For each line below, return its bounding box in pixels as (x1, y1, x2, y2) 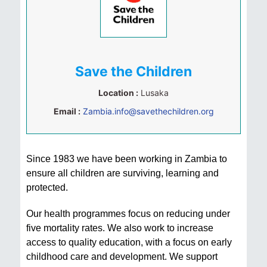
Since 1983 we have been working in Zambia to (26, 154, 227, 164)
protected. (26, 182, 68, 193)
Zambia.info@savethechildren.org (82, 106, 214, 116)
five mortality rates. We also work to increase (26, 223, 213, 233)
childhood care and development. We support (26, 252, 218, 262)
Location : (98, 88, 138, 98)
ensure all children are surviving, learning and (26, 168, 219, 178)
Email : (53, 106, 80, 116)
